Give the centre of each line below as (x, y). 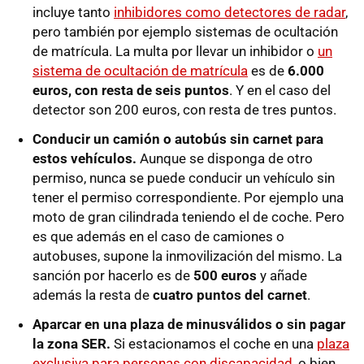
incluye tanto (73, 13)
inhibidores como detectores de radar (230, 13)
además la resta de (93, 295)
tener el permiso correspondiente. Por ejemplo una (188, 198)
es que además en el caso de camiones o (158, 237)
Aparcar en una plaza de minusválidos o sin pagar (189, 325)
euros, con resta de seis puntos (131, 91)
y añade (282, 276)
